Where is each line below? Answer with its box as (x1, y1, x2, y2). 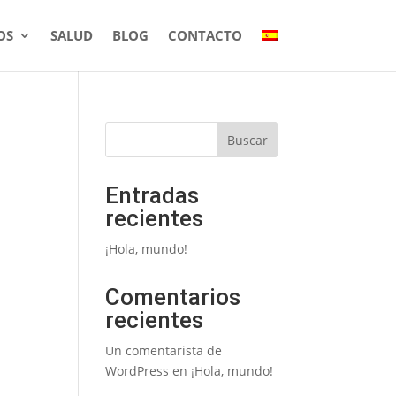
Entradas (105, 182, 200, 209)
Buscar (226, 131, 268, 148)
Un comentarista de (105, 342, 223, 359)
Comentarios (105, 284, 241, 310)
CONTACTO (167, 27, 242, 44)
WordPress (105, 362, 170, 379)
